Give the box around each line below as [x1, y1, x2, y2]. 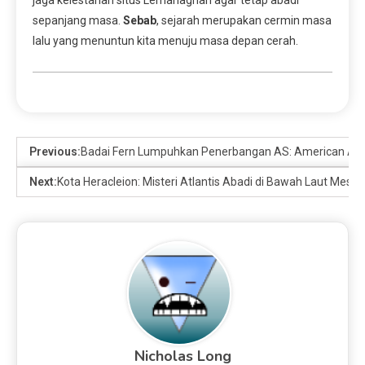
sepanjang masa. [33, 13, 123, 27]
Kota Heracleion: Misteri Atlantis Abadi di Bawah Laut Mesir [57, 174, 358, 188]
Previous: [29, 144, 81, 158]
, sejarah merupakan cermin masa [156, 13, 332, 27]
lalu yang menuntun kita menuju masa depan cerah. [33, 33, 298, 47]
